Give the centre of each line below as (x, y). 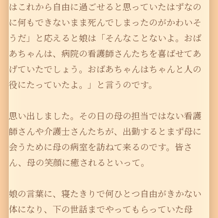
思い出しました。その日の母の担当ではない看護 (105, 116)
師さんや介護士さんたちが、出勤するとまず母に (105, 131)
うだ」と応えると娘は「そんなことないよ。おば (105, 38)
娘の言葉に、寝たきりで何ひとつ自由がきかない (105, 193)
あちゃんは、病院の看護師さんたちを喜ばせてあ (105, 53)
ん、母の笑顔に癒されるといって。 (79, 162)
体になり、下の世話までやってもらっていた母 (100, 209)
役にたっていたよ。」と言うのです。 (83, 84)
